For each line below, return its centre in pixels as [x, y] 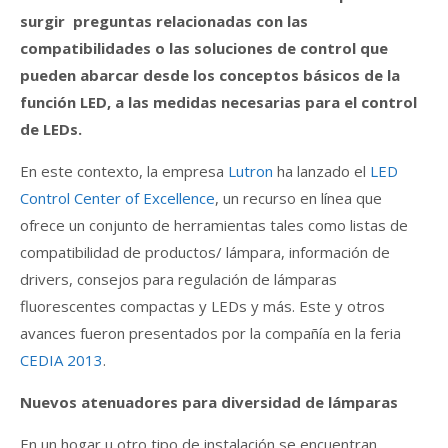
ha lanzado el [321, 171]
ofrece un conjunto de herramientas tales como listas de [214, 225]
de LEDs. [51, 129]
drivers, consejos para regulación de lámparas [178, 279]
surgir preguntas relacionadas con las [164, 21]
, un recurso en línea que [298, 198]
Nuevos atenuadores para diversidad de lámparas [209, 402]
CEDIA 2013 [61, 360]
